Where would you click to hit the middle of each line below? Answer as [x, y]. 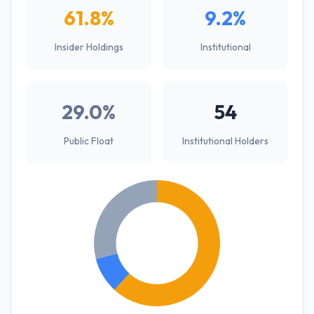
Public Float [89, 141]
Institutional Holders [225, 141]
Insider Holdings [89, 47]
